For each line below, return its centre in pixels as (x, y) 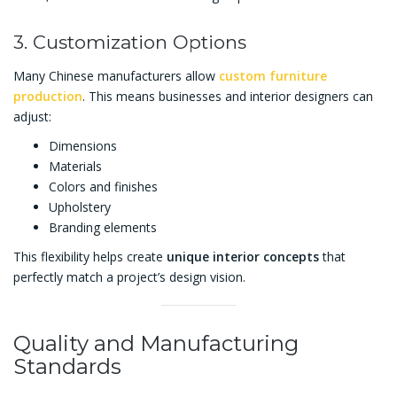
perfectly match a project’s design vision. (129, 277)
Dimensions (83, 146)
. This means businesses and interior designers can (228, 97)
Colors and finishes (103, 187)
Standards (67, 367)
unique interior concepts (243, 257)
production (48, 97)
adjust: (32, 117)
